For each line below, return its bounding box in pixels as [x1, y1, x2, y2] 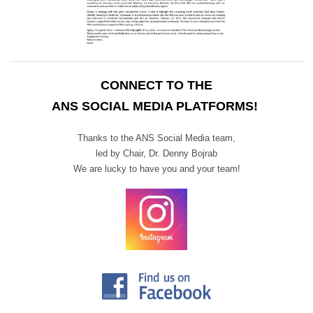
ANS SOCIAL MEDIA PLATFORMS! [52, 99, 261, 114]
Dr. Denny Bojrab [149, 148, 217, 159]
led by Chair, [96, 148, 149, 159]
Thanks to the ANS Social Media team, [78, 133, 235, 144]
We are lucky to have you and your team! [73, 163, 240, 175]
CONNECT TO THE [101, 78, 212, 93]
